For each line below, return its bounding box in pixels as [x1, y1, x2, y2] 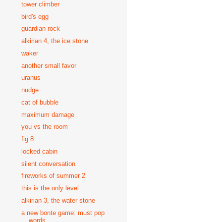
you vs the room [21, 123, 68, 131]
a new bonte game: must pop [21, 209, 105, 217]
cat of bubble [21, 98, 59, 106]
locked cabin [21, 147, 58, 155]
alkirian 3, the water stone [21, 196, 96, 204]
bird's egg [21, 12, 49, 20]
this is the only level [21, 184, 79, 192]
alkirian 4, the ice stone [21, 37, 89, 45]
